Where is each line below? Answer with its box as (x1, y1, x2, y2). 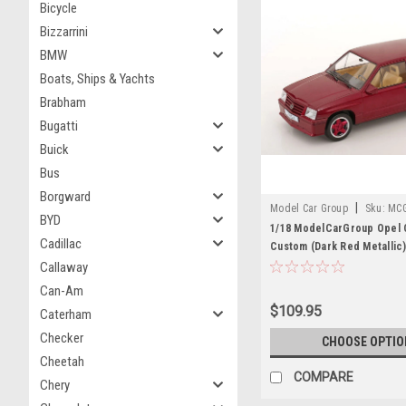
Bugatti (40, 118, 78, 134)
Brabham (40, 94, 86, 111)
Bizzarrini (40, 24, 88, 40)
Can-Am (40, 283, 83, 299)
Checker (40, 330, 83, 346)
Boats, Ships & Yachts (40, 71, 155, 87)
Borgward (40, 188, 91, 205)
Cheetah (40, 353, 84, 370)
